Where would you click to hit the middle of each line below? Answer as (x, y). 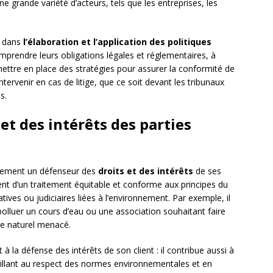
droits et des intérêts (146, 171)
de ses (207, 171)
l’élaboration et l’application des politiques (117, 42)
